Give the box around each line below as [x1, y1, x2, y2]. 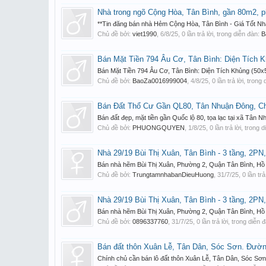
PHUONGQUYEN [132, 124, 185, 131]
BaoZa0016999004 [132, 77, 187, 84]
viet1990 [132, 30, 157, 37]
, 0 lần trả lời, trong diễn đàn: [178, 30, 261, 37]
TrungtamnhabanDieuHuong [132, 171, 214, 178]
